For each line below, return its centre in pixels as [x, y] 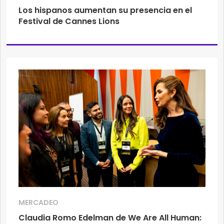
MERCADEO [38, 202]
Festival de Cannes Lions [69, 21]
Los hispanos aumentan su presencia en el [105, 10]
